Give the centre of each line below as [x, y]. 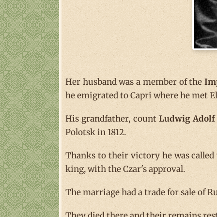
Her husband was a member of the [135, 82]
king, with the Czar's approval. [125, 169]
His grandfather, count [112, 118]
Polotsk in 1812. [96, 132]
